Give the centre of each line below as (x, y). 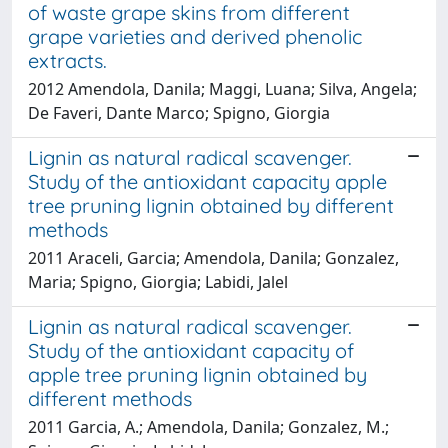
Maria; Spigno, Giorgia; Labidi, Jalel (158, 281)
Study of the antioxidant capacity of (191, 350)
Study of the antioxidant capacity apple (207, 181)
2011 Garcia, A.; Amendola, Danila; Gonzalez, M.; (208, 426)
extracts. (67, 60)
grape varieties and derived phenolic (195, 36)
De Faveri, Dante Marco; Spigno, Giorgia (179, 112)
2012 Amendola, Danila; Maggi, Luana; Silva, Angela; (222, 88)
